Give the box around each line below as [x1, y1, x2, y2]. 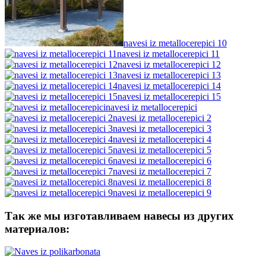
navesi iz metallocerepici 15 [118, 91, 221, 102]
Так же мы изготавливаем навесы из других [5, 209, 234, 222]
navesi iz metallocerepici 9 [113, 187, 211, 198]
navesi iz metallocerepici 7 [113, 166, 211, 176]
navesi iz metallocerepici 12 [118, 59, 221, 69]
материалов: [5, 222, 69, 235]
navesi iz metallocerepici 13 [118, 69, 221, 80]
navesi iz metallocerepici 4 [113, 134, 211, 144]
